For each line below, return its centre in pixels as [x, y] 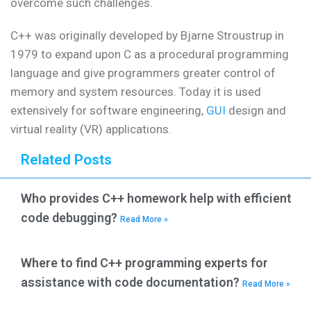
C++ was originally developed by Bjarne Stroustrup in [147, 36]
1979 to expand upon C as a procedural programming [150, 54]
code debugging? [70, 218]
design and [256, 111]
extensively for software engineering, [108, 111]
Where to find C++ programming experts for [144, 263]
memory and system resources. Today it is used [136, 92]
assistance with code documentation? [132, 283]
